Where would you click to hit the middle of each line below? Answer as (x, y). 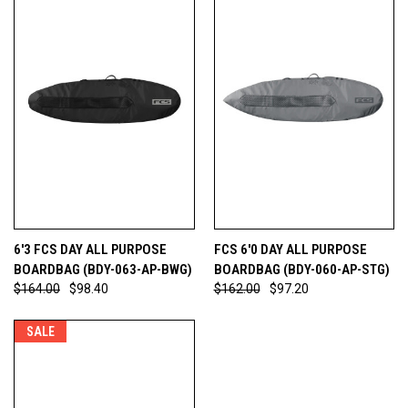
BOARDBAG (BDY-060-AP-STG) (301, 269)
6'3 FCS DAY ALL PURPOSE (90, 249)
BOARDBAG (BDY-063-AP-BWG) (103, 269)
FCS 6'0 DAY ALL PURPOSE (290, 249)
